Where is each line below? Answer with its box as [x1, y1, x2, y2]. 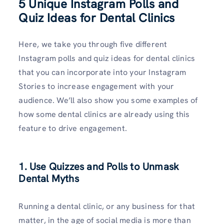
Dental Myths [18, 172, 81, 185]
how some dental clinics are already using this [18, 109, 190, 120]
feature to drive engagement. [18, 123, 129, 134]
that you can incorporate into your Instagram [18, 67, 186, 78]
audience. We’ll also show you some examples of [18, 95, 198, 106]
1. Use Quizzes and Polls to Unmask [18, 160, 179, 173]
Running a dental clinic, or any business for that [18, 201, 195, 212]
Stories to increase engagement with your [18, 81, 174, 92]
